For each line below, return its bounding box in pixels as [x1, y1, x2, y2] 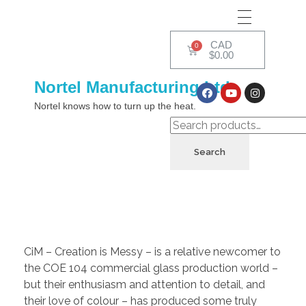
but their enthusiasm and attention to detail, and [24, 278, 265, 291]
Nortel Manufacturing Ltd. [34, 77, 235, 96]
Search [194, 147, 225, 157]
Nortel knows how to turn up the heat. [34, 100, 196, 111]
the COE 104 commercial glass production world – [24, 262, 278, 275]
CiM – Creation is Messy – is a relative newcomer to [24, 245, 281, 258]
